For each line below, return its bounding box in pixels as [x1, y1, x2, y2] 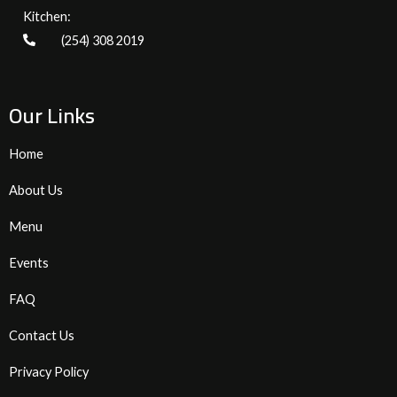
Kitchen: [23, 8, 71, 24]
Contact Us [9, 327, 74, 343]
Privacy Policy [9, 363, 89, 379]
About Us [9, 182, 63, 198]
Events [9, 254, 49, 270]
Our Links [9, 95, 95, 136]
